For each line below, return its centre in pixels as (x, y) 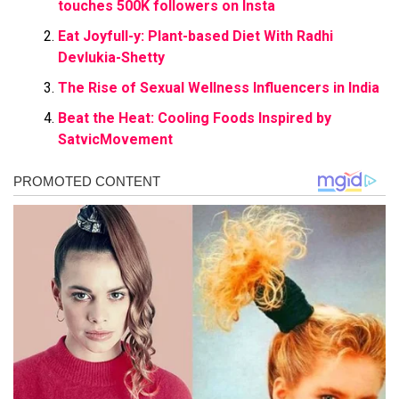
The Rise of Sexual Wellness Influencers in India (219, 87)
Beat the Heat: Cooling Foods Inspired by (195, 118)
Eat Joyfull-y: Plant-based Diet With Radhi (195, 36)
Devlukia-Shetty (111, 57)
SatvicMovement (115, 139)
